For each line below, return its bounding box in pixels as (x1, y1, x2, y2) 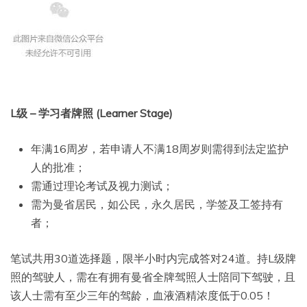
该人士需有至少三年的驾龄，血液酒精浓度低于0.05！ (10, 288, 274, 303)
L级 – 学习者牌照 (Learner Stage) (10, 106, 173, 121)
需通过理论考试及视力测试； (31, 179, 173, 193)
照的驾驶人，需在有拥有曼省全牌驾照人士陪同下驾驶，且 (10, 270, 295, 284)
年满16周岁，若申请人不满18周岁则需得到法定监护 (31, 142, 288, 156)
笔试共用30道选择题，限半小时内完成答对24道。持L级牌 (10, 251, 296, 266)
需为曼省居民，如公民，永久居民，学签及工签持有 (31, 197, 283, 212)
